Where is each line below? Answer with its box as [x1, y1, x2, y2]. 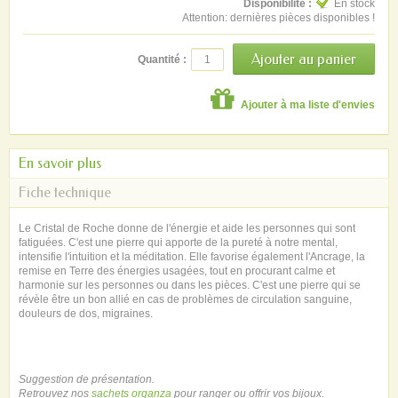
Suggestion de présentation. [19, 372, 155, 386]
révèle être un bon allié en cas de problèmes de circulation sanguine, [19, 292, 352, 306]
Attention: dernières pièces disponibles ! [182, 12, 375, 24]
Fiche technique [19, 183, 111, 201]
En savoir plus [19, 154, 101, 171]
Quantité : [138, 53, 187, 66]
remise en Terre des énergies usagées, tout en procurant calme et [19, 264, 335, 277]
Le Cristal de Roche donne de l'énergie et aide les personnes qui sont [19, 221, 355, 235]
